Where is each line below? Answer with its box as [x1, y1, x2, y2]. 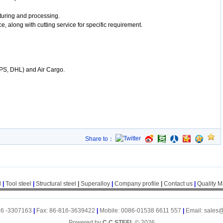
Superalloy [80, 180, 110, 187]
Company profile [114, 180, 161, 187]
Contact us [163, 180, 193, 187]
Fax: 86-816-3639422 [36, 207, 97, 214]
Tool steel [5, 180, 31, 187]
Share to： [85, 135, 115, 142]
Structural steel [35, 180, 76, 187]
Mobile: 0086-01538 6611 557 [100, 207, 183, 214]
